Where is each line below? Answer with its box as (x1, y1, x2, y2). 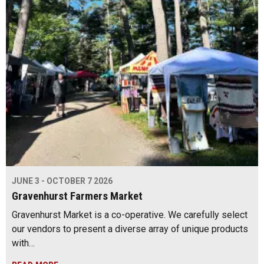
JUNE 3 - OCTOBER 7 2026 (12, 176, 113, 186)
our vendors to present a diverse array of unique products (12, 223, 248, 235)
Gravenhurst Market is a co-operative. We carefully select (12, 209, 247, 221)
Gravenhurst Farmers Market (12, 190, 143, 203)
